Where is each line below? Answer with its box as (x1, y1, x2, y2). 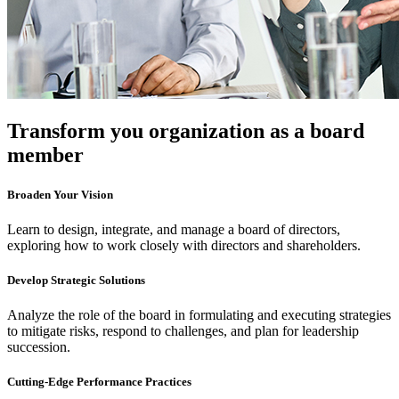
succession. (7, 339, 70, 355)
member (7, 143, 84, 167)
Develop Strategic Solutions (7, 273, 145, 287)
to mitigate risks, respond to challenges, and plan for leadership (7, 323, 359, 339)
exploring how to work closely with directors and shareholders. (7, 237, 361, 253)
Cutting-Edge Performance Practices (7, 375, 191, 389)
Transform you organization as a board (7, 119, 364, 143)
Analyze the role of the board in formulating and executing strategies (7, 307, 391, 323)
